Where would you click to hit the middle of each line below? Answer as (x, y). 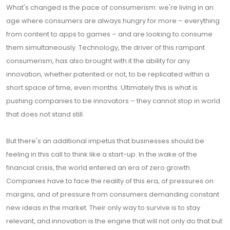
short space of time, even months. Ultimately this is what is (102, 88)
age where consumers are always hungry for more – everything (113, 21)
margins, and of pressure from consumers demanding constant (113, 195)
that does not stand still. (45, 114)
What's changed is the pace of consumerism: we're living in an (110, 8)
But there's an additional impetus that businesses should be (105, 141)
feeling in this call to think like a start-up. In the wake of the (102, 155)
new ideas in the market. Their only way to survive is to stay (103, 208)
